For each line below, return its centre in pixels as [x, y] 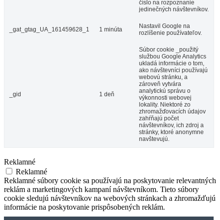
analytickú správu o [165, 91]
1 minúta [111, 29]
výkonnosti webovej [165, 97]
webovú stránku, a [163, 77]
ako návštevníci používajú [173, 70]
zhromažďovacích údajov [172, 111]
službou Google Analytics [173, 56]
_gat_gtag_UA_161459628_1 [49, 29]
